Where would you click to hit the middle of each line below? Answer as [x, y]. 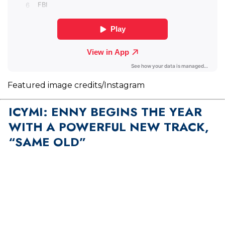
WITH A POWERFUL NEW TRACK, [108, 127]
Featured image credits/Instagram [76, 85]
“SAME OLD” [47, 142]
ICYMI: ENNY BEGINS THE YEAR [105, 112]
